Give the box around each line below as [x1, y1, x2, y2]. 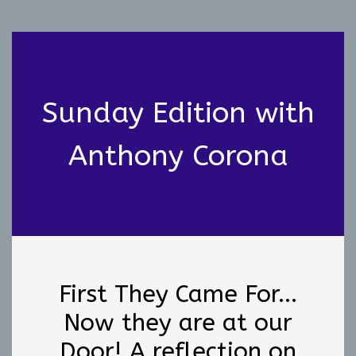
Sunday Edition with [41, 96, 315, 130]
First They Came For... [59, 279, 297, 308]
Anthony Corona [68, 139, 288, 172]
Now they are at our [64, 308, 292, 337]
